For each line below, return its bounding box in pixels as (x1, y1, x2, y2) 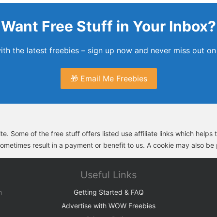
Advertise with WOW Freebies (62, 201, 155, 210)
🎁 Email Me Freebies (70, 74, 147, 83)
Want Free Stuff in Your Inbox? (1, 17, 216, 35)
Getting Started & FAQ (73, 188, 144, 196)
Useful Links (80, 169, 137, 181)
